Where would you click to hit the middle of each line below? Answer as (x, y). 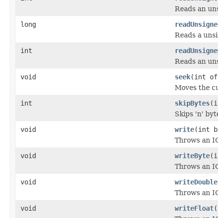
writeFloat (194, 208)
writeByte (192, 155)
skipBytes (192, 103)
